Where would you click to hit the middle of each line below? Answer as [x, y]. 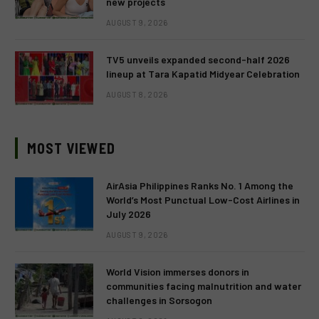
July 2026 [129, 214]
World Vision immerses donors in [178, 272]
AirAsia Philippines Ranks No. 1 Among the [200, 185]
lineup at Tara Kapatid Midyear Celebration [203, 74]
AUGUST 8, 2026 [137, 94]
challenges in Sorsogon [159, 300]
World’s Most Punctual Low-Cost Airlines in [203, 200]
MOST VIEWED [71, 148]
